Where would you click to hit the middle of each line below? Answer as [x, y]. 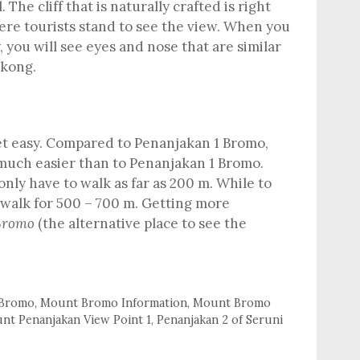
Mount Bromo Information [114, 302]
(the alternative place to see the [141, 223]
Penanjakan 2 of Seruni [220, 319]
